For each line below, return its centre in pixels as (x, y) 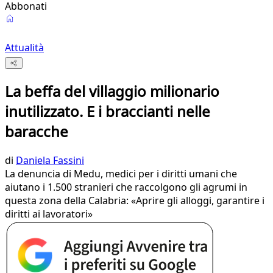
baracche (37, 132)
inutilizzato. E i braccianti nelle (108, 112)
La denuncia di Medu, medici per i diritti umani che (121, 174)
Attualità (24, 48)
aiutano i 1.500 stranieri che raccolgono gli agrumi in (126, 187)
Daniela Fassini (50, 161)
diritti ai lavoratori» (49, 214)
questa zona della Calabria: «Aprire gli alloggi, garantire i (135, 201)
